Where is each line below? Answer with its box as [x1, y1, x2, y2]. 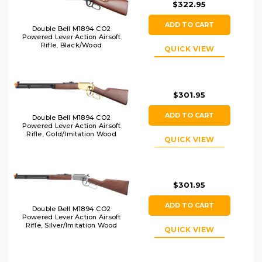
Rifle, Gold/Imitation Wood [26, 129, 116, 138]
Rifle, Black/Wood [40, 41, 102, 50]
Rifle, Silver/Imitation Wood [25, 220, 118, 229]
